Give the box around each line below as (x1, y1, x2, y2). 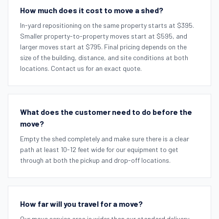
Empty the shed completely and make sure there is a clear (20, 134, 189, 143)
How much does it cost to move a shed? (20, 5, 163, 15)
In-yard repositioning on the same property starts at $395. (20, 21, 194, 29)
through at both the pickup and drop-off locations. (20, 155, 171, 164)
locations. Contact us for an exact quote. (20, 64, 142, 72)
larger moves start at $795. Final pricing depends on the (20, 42, 187, 51)
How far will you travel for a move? (20, 198, 143, 208)
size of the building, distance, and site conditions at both (20, 53, 188, 62)
